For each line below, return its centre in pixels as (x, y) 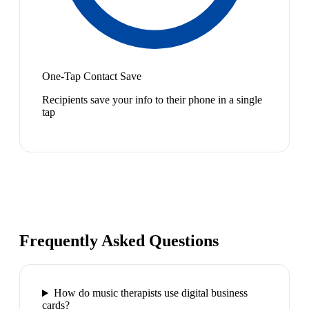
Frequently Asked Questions (119, 241)
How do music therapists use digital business (150, 293)
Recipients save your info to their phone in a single (152, 99)
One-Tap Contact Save (92, 76)
